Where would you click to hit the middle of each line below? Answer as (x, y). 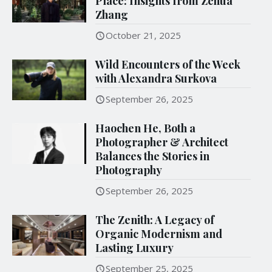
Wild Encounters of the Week (168, 65)
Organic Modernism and (159, 234)
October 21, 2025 (144, 36)
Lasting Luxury (135, 248)
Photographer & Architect (162, 142)
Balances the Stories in (153, 156)
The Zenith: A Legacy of (155, 220)
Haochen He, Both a (146, 128)
